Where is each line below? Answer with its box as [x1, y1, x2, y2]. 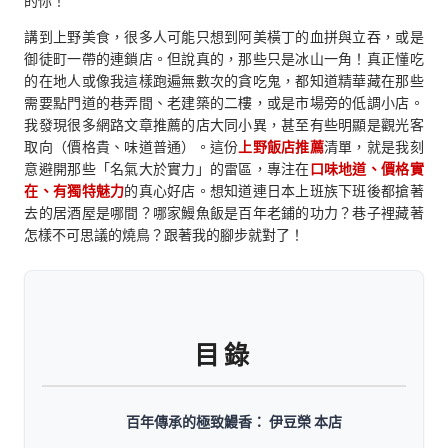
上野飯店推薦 [238, 137, 324, 155]
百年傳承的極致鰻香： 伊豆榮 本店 [126, 413, 342, 431]
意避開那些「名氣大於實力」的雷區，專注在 [24, 159, 310, 177]
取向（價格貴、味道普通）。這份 [24, 137, 239, 155]
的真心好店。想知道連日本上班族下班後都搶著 [124, 181, 424, 199]
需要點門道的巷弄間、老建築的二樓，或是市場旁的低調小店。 [24, 93, 424, 111]
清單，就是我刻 [323, 137, 424, 155]
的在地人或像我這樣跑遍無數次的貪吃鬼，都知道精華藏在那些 [24, 71, 424, 89]
